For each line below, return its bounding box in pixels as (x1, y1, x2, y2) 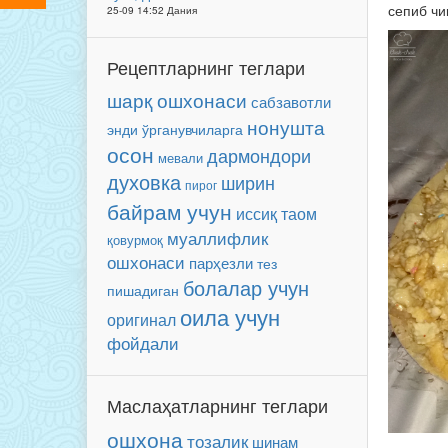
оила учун (180, 301, 280, 332)
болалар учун (183, 273, 309, 302)
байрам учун (107, 196, 232, 226)
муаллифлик (167, 225, 268, 250)
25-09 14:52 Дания (107, 3, 197, 17)
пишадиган (107, 281, 179, 300)
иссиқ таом (236, 202, 317, 225)
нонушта (247, 113, 325, 140)
